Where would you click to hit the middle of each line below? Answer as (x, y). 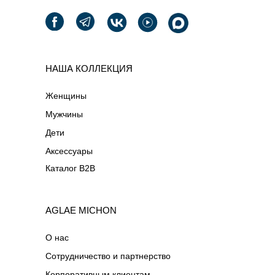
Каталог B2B (70, 168)
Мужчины (64, 114)
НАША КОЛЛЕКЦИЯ (89, 68)
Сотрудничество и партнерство (108, 256)
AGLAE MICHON (81, 210)
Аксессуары (69, 151)
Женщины (66, 96)
